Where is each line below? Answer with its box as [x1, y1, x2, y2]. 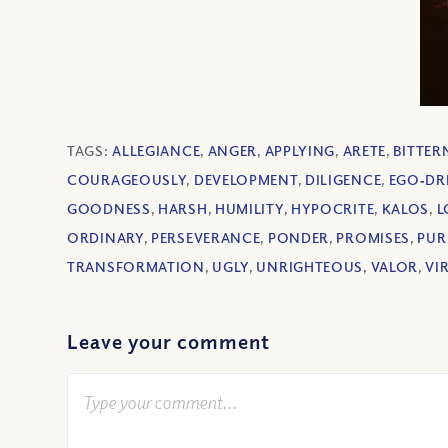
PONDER [267, 229, 330, 247]
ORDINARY [67, 229, 144, 247]
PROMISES [336, 229, 411, 247]
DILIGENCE [304, 171, 382, 189]
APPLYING [264, 142, 336, 160]
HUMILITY [214, 200, 284, 218]
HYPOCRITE [290, 200, 375, 218]
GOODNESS [67, 200, 151, 218]
